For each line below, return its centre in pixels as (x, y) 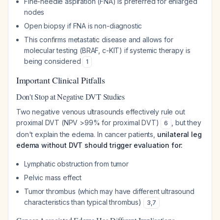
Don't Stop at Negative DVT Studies (70, 96)
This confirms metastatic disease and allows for (99, 40)
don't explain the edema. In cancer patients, (87, 134)
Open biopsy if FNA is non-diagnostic (83, 26)
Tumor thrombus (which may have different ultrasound (109, 191)
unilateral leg (179, 134)
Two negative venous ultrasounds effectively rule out (101, 112)
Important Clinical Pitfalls (61, 80)
